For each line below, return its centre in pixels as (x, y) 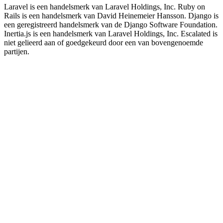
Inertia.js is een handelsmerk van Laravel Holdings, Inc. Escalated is (111, 34)
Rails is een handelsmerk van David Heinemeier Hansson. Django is (111, 16)
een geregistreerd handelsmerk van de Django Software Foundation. (111, 25)
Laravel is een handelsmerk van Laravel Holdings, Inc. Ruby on (105, 7)
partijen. (17, 52)
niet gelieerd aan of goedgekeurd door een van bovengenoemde (104, 43)
